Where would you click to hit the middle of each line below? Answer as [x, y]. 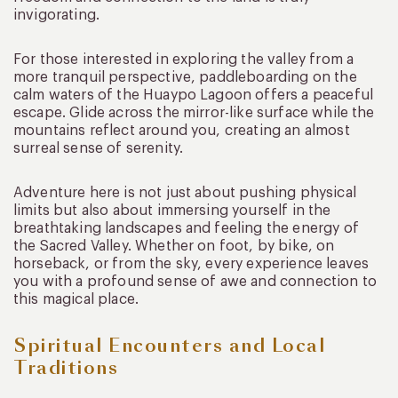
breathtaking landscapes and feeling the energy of [186, 228]
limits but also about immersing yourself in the [172, 210]
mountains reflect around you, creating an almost [182, 130]
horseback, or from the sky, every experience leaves [191, 263]
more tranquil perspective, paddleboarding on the [185, 77]
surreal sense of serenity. [99, 148]
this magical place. [76, 299]
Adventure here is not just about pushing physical [185, 192]
